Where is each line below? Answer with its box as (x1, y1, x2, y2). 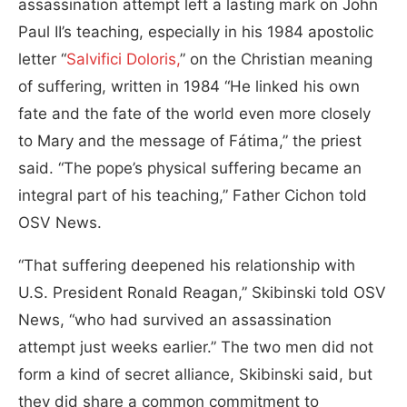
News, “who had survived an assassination (18, 311, 332, 330)
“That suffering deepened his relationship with (18, 256, 355, 275)
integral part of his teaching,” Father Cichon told (18, 186, 367, 205)
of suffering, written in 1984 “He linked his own (18, 77, 360, 96)
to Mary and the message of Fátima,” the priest (18, 132, 362, 151)
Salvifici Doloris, (66, 50, 180, 69)
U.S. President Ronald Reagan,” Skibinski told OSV (18, 283, 386, 303)
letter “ (18, 50, 66, 69)
